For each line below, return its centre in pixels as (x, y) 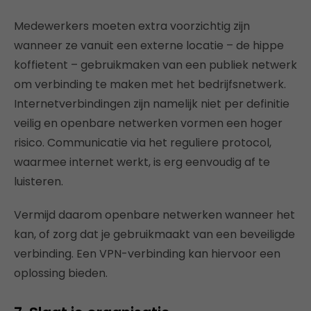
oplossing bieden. (61, 273)
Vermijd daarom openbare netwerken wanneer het (154, 215)
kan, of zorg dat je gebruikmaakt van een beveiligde (154, 234)
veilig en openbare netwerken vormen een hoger (148, 123)
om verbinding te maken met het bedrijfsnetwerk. (150, 84)
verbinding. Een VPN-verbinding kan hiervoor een (147, 253)
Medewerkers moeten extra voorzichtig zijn (132, 26)
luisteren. (39, 181)
